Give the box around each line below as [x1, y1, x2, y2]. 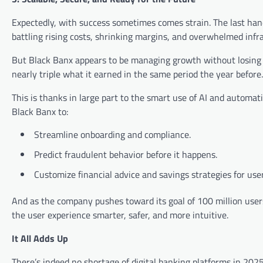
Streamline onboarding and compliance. [34, 127, 191, 142]
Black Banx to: [12, 104, 68, 119]
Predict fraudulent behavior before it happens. [34, 147, 217, 162]
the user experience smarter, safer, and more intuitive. [12, 208, 228, 222]
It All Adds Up [12, 231, 68, 246]
